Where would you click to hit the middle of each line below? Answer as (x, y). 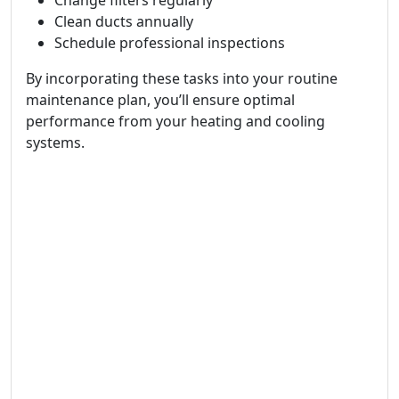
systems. (55, 142)
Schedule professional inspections (170, 43)
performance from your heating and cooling (175, 121)
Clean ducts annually (124, 21)
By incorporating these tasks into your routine (182, 78)
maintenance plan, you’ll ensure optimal (160, 100)
